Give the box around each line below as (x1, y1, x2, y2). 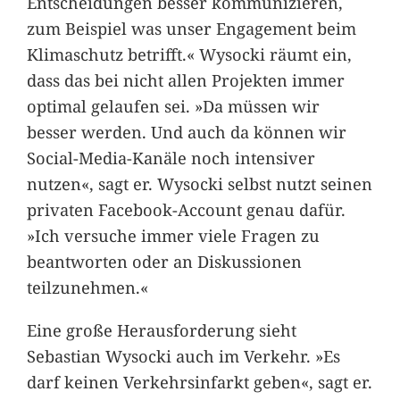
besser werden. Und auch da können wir (26, 121, 346, 144)
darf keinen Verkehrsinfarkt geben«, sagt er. (26, 370, 372, 393)
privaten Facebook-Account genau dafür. (26, 198, 346, 221)
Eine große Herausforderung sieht (26, 318, 296, 341)
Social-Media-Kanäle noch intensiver (26, 146, 315, 170)
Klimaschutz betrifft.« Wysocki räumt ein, (26, 43, 352, 66)
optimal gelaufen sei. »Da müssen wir (26, 95, 320, 118)
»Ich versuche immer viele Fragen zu (26, 224, 320, 247)
